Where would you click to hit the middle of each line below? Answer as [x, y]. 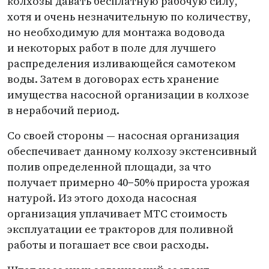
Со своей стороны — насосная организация [123, 135]
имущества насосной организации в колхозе [128, 95]
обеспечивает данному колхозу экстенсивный [132, 151]
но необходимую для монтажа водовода [116, 32]
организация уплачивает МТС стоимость [117, 213]
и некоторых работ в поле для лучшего [112, 48]
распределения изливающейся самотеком [122, 63]
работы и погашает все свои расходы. [108, 245]
